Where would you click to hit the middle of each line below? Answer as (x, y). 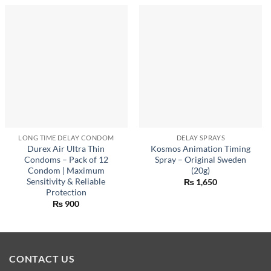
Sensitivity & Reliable (66, 181)
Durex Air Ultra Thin (66, 149)
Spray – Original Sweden (201, 159)
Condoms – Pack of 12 (66, 159)
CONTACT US (42, 259)
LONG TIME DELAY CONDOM (66, 138)
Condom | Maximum (66, 170)
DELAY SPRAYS (201, 138)
